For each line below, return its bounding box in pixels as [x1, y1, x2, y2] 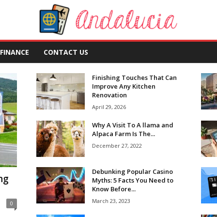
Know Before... [92, 185, 136, 193]
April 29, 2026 [92, 103, 126, 110]
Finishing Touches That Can [92, 73, 177, 82]
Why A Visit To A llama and [92, 121, 173, 129]
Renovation [92, 91, 127, 99]
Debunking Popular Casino [92, 167, 173, 176]
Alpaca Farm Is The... [92, 129, 155, 138]
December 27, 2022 [92, 142, 142, 149]
